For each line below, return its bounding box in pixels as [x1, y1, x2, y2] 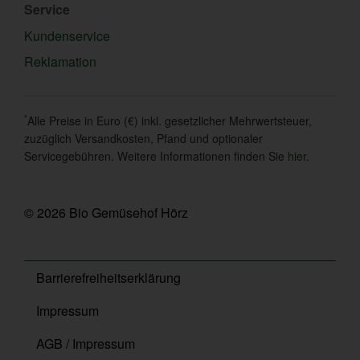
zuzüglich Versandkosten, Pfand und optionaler [24, 129, 263, 146]
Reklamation [24, 52, 96, 72]
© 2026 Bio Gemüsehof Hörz [24, 203, 188, 223]
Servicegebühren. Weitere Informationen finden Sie [24, 147, 288, 164]
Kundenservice [24, 26, 110, 45]
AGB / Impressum [36, 334, 135, 354]
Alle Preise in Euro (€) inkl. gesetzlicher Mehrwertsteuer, [27, 112, 312, 129]
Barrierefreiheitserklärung [36, 268, 181, 288]
